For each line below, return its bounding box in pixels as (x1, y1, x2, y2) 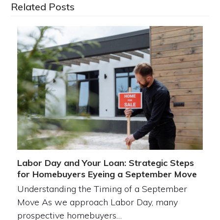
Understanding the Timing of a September (17, 183, 187, 194)
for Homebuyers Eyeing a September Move (17, 168, 197, 180)
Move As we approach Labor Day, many (17, 196, 178, 208)
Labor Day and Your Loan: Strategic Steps (17, 157, 194, 168)
